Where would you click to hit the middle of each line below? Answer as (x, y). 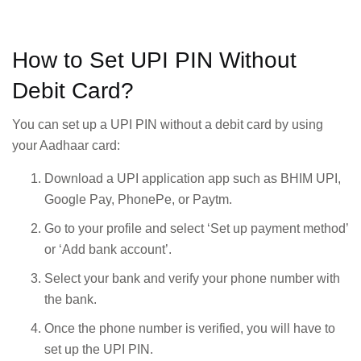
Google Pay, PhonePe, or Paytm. (138, 199)
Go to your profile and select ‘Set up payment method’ (196, 228)
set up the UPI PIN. (99, 349)
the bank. (71, 299)
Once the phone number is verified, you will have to (190, 328)
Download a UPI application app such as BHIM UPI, (193, 178)
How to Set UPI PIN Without (154, 60)
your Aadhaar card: (66, 146)
